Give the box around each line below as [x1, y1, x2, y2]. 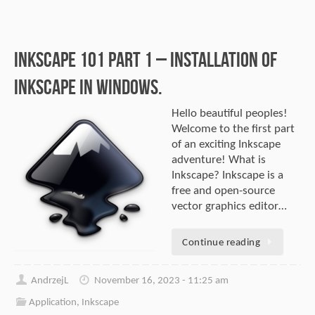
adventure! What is [172, 153, 266, 166]
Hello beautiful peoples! [172, 107, 288, 120]
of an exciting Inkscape [172, 138, 281, 150]
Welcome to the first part [172, 122, 295, 135]
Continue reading [182, 236, 260, 248]
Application [29, 297, 77, 309]
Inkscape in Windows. [14, 75, 162, 98]
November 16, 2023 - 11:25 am [94, 275, 229, 287]
